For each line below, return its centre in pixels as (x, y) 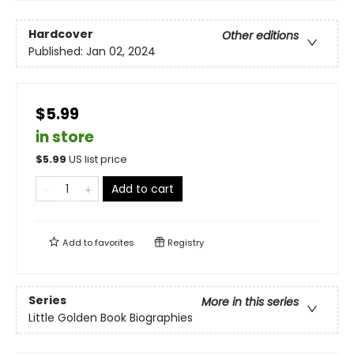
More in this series (250, 302)
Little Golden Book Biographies (111, 318)
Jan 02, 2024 (121, 52)
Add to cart (143, 189)
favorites (115, 243)
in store (65, 137)
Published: (57, 52)
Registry (185, 243)
